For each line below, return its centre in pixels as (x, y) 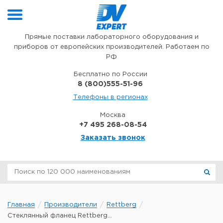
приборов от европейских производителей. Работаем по (111, 47)
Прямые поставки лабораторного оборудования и (111, 37)
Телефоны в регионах (110, 97)
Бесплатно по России (110, 74)
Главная (21, 205)
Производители (71, 205)
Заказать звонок (113, 138)
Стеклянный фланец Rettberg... (60, 216)
